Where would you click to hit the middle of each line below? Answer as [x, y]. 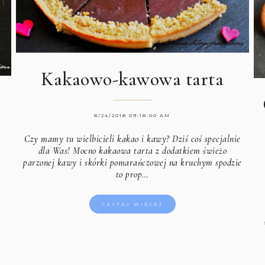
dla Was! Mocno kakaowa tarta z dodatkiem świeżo [132, 151]
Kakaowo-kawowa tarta [132, 79]
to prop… [132, 175]
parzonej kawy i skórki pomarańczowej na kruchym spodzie [132, 163]
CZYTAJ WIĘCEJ [132, 204]
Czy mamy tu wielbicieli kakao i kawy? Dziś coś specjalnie [132, 139]
